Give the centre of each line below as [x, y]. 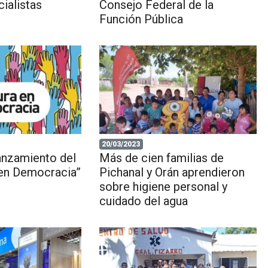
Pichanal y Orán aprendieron [172, 173]
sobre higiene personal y [163, 187]
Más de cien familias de [161, 158]
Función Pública [141, 19]
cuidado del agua [143, 201]
